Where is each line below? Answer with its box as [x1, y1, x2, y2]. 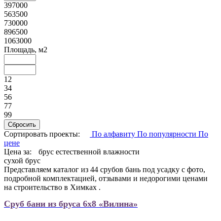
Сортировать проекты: [4, 129, 80, 138]
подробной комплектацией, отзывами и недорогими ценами [4, 174, 208, 183]
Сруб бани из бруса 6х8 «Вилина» [4, 198, 138, 209]
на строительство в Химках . [4, 183, 101, 191]
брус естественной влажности [38, 147, 140, 156]
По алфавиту [90, 129, 137, 138]
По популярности [137, 129, 198, 138]
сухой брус [4, 156, 40, 165]
